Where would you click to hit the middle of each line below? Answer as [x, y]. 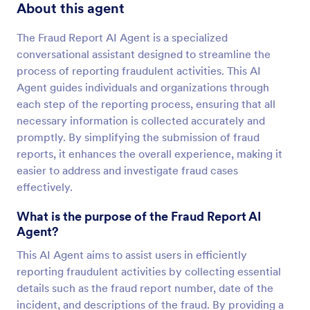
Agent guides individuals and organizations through [143, 87]
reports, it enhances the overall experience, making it [149, 154]
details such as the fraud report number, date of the [145, 288]
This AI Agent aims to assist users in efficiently [132, 255]
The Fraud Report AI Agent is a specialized [122, 37]
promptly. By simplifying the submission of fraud [138, 137]
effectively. [45, 187]
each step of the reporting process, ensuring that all [146, 104]
